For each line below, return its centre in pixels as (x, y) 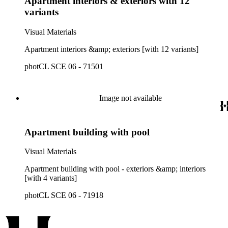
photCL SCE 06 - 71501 (64, 66)
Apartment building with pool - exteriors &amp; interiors (115, 169)
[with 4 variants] (51, 178)
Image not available (130, 98)
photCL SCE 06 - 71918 (64, 195)
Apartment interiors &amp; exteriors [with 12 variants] (111, 49)
